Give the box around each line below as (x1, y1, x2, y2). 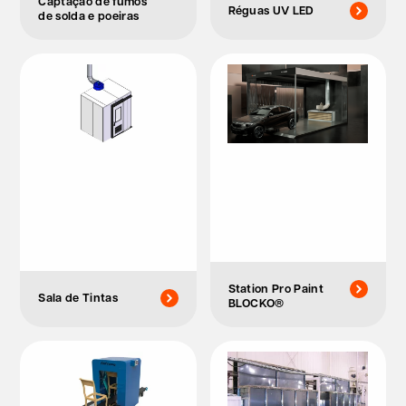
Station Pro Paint (227, 280, 324, 297)
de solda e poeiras (38, 7, 140, 24)
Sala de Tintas (38, 289, 118, 306)
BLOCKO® (227, 295, 285, 312)
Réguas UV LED (227, 2, 314, 19)
